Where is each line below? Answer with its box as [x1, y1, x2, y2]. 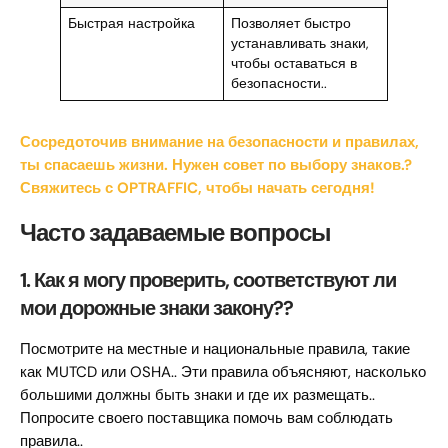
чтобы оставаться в [230, 55, 357, 73]
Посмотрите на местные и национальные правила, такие [20, 339, 410, 360]
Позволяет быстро [230, 15, 351, 33]
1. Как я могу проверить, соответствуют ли [20, 267, 396, 294]
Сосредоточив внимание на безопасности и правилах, [20, 132, 419, 153]
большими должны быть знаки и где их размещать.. [20, 385, 375, 406]
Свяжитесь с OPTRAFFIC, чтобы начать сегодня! [20, 178, 375, 199]
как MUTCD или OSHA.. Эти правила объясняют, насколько [20, 362, 426, 383]
